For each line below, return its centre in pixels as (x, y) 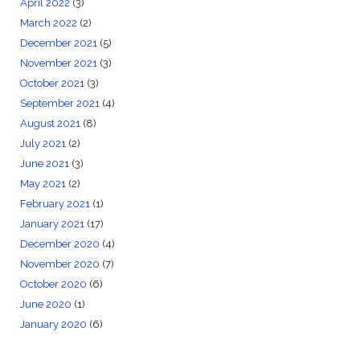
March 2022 (48, 22)
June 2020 (45, 304)
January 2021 (52, 223)
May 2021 (43, 183)
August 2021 (50, 123)
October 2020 (53, 284)
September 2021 (59, 103)
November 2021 (58, 63)
